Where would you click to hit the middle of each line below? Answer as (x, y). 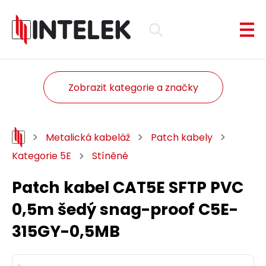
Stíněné (110, 156)
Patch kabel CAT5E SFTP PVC (128, 187)
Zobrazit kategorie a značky (133, 87)
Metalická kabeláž (88, 137)
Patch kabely (182, 137)
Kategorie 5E (42, 156)
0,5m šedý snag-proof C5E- (125, 209)
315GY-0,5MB (66, 231)
